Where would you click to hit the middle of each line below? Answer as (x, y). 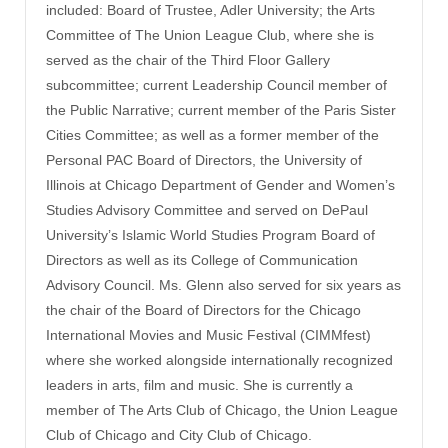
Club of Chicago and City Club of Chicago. (179, 434)
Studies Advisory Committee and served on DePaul (207, 209)
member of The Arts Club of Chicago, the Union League (222, 409)
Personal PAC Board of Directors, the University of (204, 159)
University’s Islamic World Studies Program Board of (210, 234)
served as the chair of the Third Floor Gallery (188, 59)
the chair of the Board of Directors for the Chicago (203, 309)
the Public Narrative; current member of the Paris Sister (221, 109)
